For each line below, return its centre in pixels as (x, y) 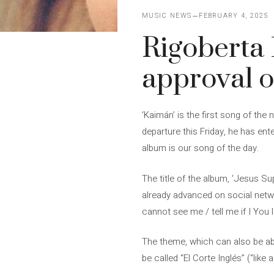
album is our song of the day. (201, 148)
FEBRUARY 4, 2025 (234, 16)
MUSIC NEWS (167, 16)
